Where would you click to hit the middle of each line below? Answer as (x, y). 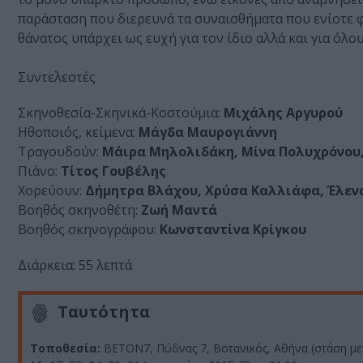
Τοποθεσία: (65, 348)
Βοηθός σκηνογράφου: (89, 230)
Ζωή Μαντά (177, 210)
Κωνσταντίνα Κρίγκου (233, 230)
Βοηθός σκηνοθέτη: (78, 210)
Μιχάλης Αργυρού (283, 113)
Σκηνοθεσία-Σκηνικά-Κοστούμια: (121, 113)
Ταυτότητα (104, 312)
